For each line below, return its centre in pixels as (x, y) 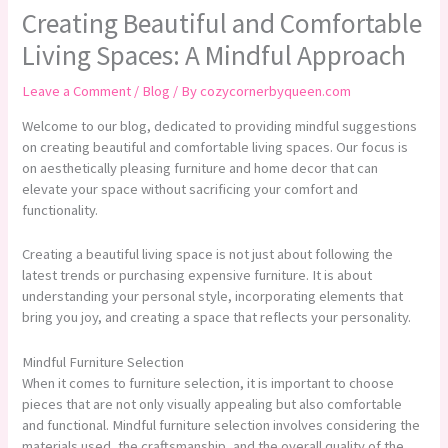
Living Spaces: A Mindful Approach (214, 54)
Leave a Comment (77, 90)
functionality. (60, 210)
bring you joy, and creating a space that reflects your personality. (217, 317)
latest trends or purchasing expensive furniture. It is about (197, 275)
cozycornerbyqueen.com (276, 90)
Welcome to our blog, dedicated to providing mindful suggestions (220, 126)
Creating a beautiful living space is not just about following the (208, 254)
